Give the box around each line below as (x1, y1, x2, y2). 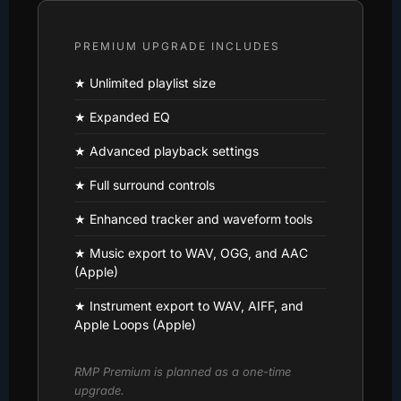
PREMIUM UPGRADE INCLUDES (74, 38, 280, 53)
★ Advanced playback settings (74, 142, 259, 158)
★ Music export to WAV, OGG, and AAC (74, 244, 308, 260)
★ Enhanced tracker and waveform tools (74, 210, 312, 226)
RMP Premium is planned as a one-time (74, 363, 291, 379)
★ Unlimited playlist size (74, 74, 216, 90)
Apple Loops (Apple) (74, 316, 196, 332)
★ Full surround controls (74, 176, 215, 192)
